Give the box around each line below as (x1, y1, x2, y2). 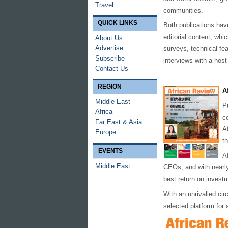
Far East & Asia (95, 118, 142, 126)
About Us (95, 34, 123, 42)
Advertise (95, 44, 123, 52)
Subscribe (95, 54, 125, 62)
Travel (95, 1, 113, 9)
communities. (163, 6, 204, 14)
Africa (95, 108, 112, 116)
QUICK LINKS (98, 19, 137, 26)
